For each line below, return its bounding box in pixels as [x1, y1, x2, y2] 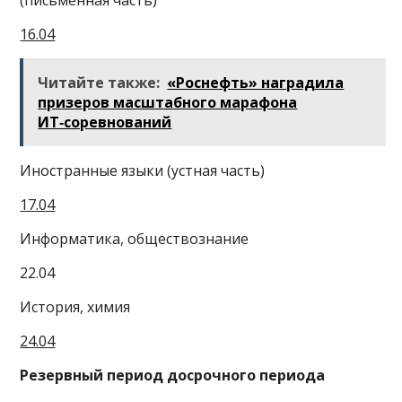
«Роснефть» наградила [167, 72, 345, 92]
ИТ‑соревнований [38, 111, 172, 132]
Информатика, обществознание [20, 228, 249, 249]
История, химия [20, 296, 131, 317]
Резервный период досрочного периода [20, 364, 326, 385]
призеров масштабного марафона [38, 92, 298, 112]
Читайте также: [38, 72, 161, 92]
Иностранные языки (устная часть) [20, 160, 266, 180]
